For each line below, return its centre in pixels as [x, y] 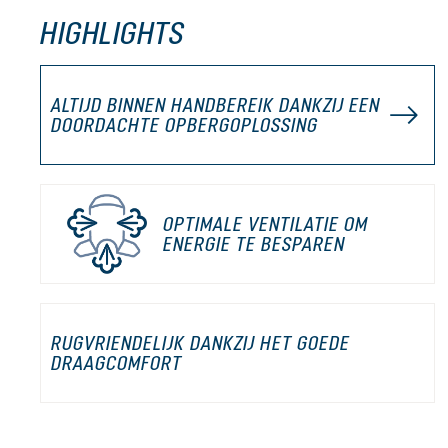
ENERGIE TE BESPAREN [254, 243]
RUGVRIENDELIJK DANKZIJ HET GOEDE [200, 342]
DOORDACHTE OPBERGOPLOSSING [184, 124]
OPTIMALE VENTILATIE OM [266, 223]
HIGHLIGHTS [112, 32]
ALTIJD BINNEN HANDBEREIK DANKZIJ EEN [215, 104]
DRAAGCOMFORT [116, 362]
